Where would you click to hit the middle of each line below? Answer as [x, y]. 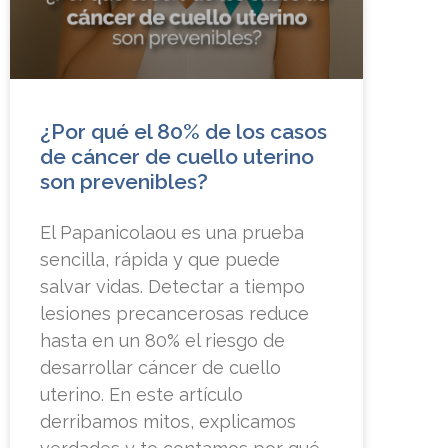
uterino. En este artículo [141, 395]
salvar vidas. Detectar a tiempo [172, 287]
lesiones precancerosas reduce [174, 314]
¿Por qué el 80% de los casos [183, 132]
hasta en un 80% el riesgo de [162, 341]
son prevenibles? [124, 182]
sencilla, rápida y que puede [160, 260]
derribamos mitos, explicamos [168, 422]
